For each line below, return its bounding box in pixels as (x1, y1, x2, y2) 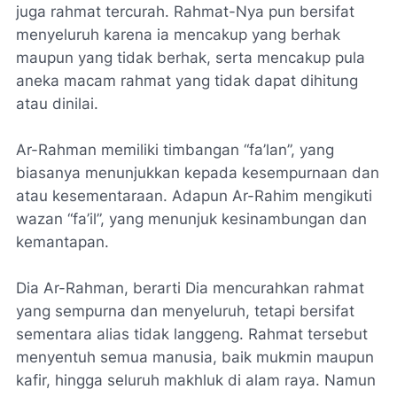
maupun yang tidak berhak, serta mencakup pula (16, 49, 365, 66)
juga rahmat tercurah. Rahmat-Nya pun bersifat (16, 3, 354, 20)
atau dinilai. (16, 95, 98, 113)
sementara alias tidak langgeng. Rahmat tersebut (16, 325, 368, 343)
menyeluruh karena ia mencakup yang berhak (16, 26, 340, 43)
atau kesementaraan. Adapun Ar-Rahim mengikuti (16, 187, 372, 205)
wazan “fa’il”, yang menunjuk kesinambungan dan (16, 210, 367, 228)
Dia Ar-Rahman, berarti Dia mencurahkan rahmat (16, 279, 364, 297)
